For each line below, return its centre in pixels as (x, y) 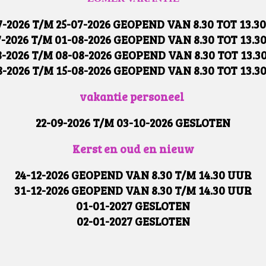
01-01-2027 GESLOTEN (133, 205)
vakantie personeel (132, 96)
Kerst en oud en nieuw (133, 148)
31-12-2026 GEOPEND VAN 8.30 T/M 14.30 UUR (133, 190)
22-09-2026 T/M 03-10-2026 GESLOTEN (133, 122)
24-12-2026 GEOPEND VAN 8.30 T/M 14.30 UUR (133, 174)
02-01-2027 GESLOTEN (133, 221)
